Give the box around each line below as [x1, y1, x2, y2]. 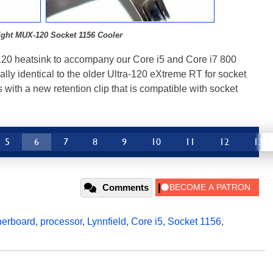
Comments [102, 182, 149, 193]
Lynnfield [87, 216, 126, 227]
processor [40, 216, 82, 227]
